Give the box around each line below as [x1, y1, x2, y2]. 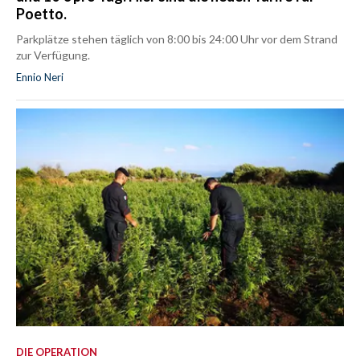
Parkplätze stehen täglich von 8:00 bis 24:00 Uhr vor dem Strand [16, 31, 337, 46]
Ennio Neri [16, 70, 63, 84]
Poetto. [16, 4, 67, 22]
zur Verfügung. [16, 47, 90, 62]
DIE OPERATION [16, 345, 97, 358]
